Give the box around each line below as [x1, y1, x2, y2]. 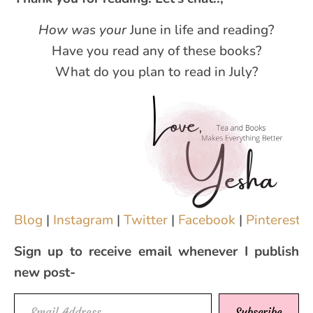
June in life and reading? [126, 20, 275, 39]
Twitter [124, 210, 171, 229]
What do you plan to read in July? [54, 62, 259, 81]
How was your [38, 20, 126, 39]
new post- [14, 263, 75, 282]
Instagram [53, 210, 117, 229]
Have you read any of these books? [51, 41, 262, 60]
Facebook [178, 210, 239, 229]
